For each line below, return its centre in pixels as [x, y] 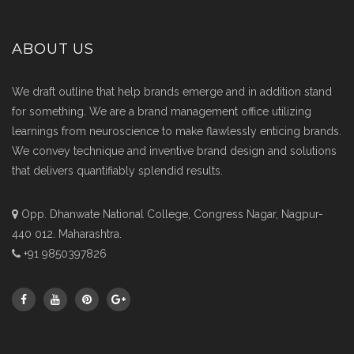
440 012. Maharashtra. [67, 234]
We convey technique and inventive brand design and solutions [174, 151]
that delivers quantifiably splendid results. [117, 171]
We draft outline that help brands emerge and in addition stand [172, 92]
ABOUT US [53, 49]
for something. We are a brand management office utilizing [162, 111]
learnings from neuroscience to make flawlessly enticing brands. [177, 131]
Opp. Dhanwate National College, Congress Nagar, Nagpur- [171, 214]
